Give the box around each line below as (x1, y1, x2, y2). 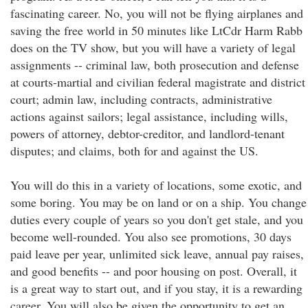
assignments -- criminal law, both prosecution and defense (10, 56, 299, 73)
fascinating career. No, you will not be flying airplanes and (10, 5, 303, 21)
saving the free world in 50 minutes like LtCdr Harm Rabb (10, 22, 302, 38)
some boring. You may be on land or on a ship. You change (10, 194, 307, 210)
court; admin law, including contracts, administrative (10, 91, 272, 107)
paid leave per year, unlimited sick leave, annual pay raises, (10, 245, 304, 262)
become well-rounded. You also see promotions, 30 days (10, 228, 291, 245)
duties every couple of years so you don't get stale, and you (10, 211, 303, 228)
